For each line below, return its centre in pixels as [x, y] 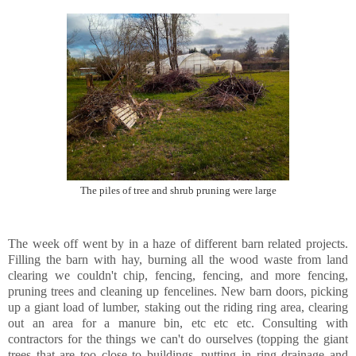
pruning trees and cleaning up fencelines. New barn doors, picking [178, 291]
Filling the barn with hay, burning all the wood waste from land [178, 259]
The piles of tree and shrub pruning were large [178, 190]
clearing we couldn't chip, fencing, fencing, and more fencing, [178, 275]
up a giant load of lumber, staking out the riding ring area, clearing [178, 307]
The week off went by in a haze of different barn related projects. [178, 243]
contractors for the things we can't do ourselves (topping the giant [178, 339]
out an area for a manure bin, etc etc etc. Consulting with [178, 323]
